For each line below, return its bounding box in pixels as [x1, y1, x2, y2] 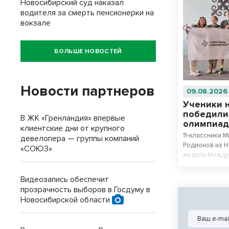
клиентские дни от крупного [20, 123, 125, 133]
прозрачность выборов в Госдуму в [20, 185, 150, 195]
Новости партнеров [20, 82, 155, 100]
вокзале [20, 18, 51, 28]
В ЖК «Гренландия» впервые [20, 113, 125, 123]
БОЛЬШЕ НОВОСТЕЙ [54, 47, 122, 55]
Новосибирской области [20, 195, 112, 205]
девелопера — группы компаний [20, 133, 139, 144]
